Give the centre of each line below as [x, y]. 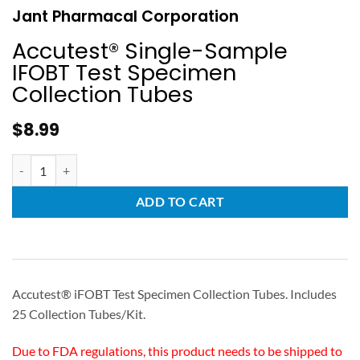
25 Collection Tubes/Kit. [79, 314]
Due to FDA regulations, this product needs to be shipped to [177, 350]
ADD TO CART [180, 202]
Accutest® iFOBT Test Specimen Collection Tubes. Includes [174, 294]
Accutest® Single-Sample [150, 51]
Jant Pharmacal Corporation [125, 17]
